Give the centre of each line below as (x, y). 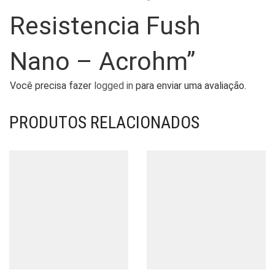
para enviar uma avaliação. (190, 85)
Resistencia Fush (105, 25)
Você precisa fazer (52, 85)
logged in (114, 85)
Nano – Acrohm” (103, 61)
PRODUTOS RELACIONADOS (104, 122)
